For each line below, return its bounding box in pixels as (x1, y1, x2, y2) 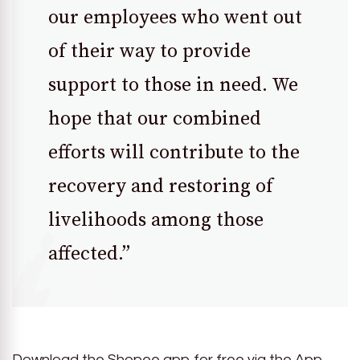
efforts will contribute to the (48, 141, 300, 166)
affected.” (48, 242, 130, 267)
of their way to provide (48, 39, 251, 64)
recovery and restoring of (48, 174, 273, 199)
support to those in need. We (48, 73, 298, 98)
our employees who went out (48, 6, 302, 31)
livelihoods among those (48, 208, 264, 233)
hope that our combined (48, 107, 261, 132)
